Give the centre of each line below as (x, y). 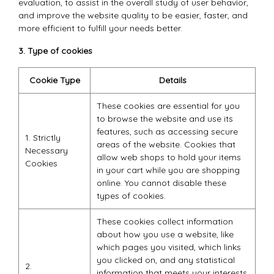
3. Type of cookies (55, 51)
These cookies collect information (165, 221)
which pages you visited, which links (169, 247)
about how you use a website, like (165, 234)
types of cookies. (131, 196)
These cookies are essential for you (168, 106)
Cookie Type (54, 80)
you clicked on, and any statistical (166, 260)
